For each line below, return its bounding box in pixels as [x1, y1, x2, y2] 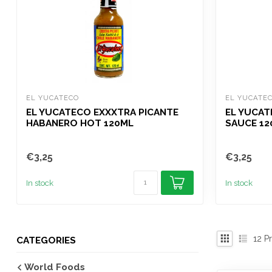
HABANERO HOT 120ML [26, 118, 134, 129]
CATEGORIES [16, 235, 76, 246]
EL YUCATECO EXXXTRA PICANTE [26, 107, 178, 118]
